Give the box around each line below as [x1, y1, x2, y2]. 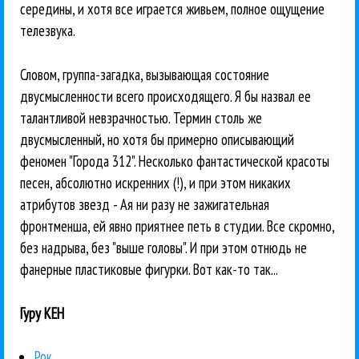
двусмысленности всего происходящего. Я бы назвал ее [20, 86, 311, 106]
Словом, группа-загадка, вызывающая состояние [20, 64, 269, 84]
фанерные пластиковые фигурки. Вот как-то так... [20, 259, 278, 279]
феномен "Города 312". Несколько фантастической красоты [20, 151, 329, 171]
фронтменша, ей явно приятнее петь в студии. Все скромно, [20, 216, 334, 236]
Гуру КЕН [20, 303, 64, 323]
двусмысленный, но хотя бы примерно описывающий [20, 129, 294, 149]
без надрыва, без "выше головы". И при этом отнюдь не [20, 237, 307, 257]
